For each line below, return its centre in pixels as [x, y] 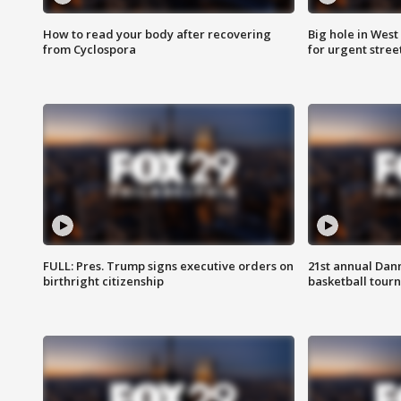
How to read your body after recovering [157, 34]
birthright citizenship [103, 282]
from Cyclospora [90, 50]
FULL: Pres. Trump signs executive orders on [168, 266]
